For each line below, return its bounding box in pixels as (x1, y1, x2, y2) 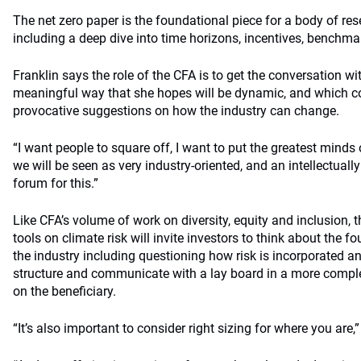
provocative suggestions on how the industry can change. (13, 103, 339, 118)
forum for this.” (13, 176, 98, 191)
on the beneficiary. (13, 284, 116, 299)
